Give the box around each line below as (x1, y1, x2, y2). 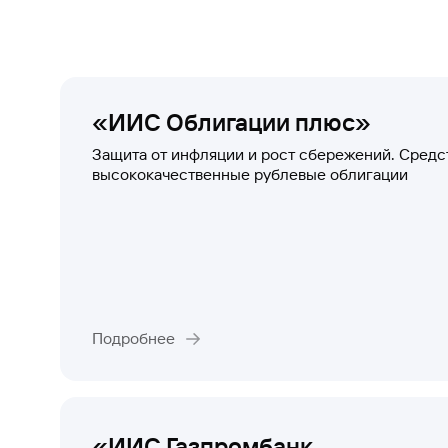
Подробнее (92, 329, 175, 348)
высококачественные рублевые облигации (92, 165, 408, 184)
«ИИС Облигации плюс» (92, 109, 371, 137)
